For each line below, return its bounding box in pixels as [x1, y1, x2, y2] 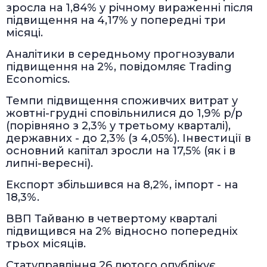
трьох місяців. [6, 237, 86, 250]
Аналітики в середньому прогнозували [6, 47, 235, 61]
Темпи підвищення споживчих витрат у [6, 94, 238, 107]
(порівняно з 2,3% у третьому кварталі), [6, 119, 231, 132]
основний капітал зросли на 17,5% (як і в [6, 144, 235, 157]
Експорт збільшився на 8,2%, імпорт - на [6, 178, 238, 191]
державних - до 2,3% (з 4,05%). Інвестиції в [6, 131, 251, 145]
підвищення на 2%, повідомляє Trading [6, 60, 232, 73]
